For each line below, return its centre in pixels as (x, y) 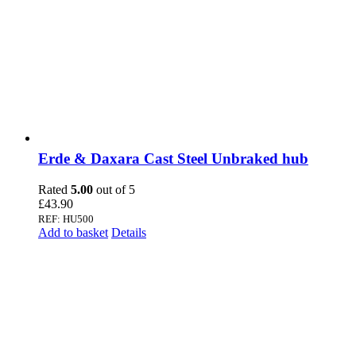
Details (129, 232)
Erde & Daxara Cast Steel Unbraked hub (173, 159)
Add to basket (73, 232)
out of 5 (114, 189)
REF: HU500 (66, 219)
